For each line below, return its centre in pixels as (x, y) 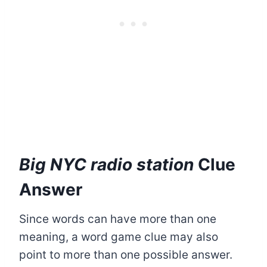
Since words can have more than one (118, 219)
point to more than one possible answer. (126, 254)
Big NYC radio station (108, 164)
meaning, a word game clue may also (119, 237)
